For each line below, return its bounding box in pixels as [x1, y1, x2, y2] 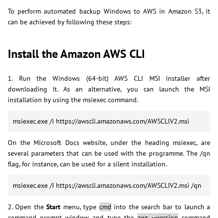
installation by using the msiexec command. [8, 95, 138, 104]
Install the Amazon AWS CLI [8, 46, 145, 61]
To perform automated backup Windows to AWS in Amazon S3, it [8, 6, 210, 16]
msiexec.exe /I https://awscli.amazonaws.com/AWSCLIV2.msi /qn [13, 181, 201, 190]
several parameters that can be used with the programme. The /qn [8, 148, 210, 158]
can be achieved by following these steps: [8, 17, 131, 26]
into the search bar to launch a [111, 202, 211, 211]
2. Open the [8, 202, 47, 211]
